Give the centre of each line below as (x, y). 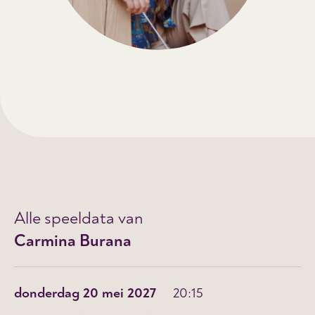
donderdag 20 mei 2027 (85, 292)
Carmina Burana (73, 240)
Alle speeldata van (79, 218)
